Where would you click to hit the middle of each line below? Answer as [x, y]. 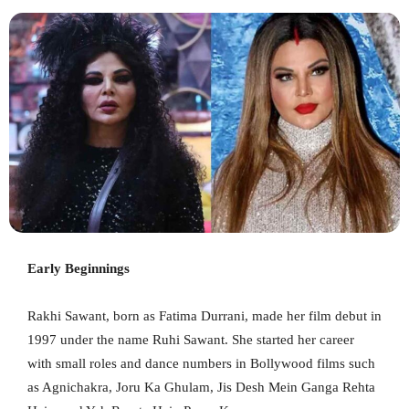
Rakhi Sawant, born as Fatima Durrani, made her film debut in [204, 315]
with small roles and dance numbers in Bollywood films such [201, 363]
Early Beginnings [79, 268]
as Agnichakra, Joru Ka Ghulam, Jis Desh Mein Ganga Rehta [201, 387]
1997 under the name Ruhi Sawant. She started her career [191, 339]
